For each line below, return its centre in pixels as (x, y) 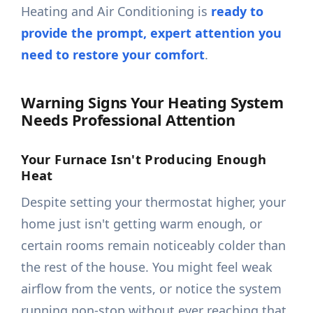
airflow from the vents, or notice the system (152, 289)
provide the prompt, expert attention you (152, 33)
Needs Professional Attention (128, 120)
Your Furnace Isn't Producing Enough (144, 159)
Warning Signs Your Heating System (152, 103)
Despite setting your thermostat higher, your (154, 202)
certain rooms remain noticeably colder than (154, 246)
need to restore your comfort (113, 55)
